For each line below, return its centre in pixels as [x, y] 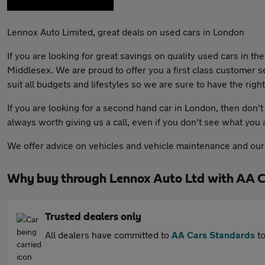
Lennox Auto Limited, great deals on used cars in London [126, 32]
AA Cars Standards [213, 235]
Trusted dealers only [93, 217]
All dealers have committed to [108, 235]
